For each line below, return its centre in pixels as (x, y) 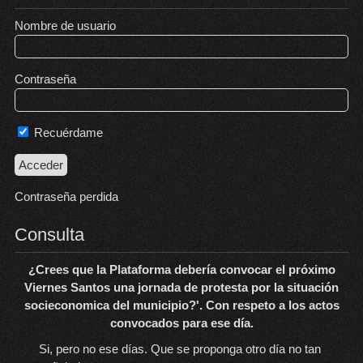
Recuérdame (66, 132)
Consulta (49, 235)
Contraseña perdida (66, 196)
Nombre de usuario (65, 26)
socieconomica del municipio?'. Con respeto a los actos (181, 305)
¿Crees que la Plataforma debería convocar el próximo (181, 269)
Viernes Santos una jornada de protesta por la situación (181, 287)
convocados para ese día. (181, 323)
